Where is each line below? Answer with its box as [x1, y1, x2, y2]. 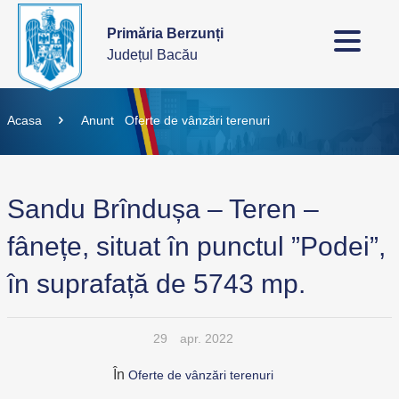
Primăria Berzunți [107, 25, 224, 41]
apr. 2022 [180, 331, 233, 346]
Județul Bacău [107, 46, 198, 62]
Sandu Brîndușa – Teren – [7, 194, 319, 224]
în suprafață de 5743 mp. [7, 269, 305, 298]
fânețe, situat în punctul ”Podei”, [7, 232, 386, 261]
